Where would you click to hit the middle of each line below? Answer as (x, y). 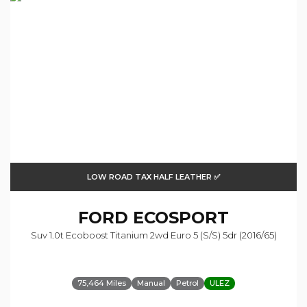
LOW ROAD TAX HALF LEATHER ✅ (153, 176)
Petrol (187, 283)
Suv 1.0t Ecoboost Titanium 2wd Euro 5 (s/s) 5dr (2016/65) (153, 235)
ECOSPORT (179, 217)
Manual (151, 283)
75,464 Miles (102, 283)
